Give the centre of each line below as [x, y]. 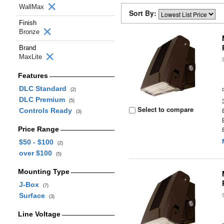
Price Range [38, 129]
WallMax [32, 7]
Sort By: [144, 13]
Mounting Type [43, 171]
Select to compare [165, 109]
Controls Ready [47, 110]
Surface [34, 195]
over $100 [37, 153]
